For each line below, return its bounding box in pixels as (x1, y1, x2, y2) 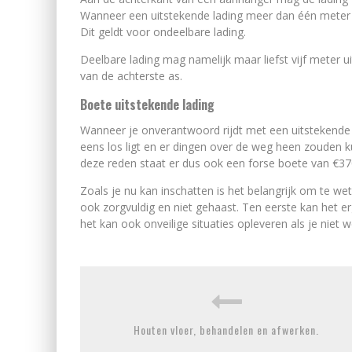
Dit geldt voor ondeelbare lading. (80, 24, 249, 39)
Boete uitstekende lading (80, 95, 214, 114)
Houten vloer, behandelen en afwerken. (134, 321, 319, 338)
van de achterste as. (80, 68, 185, 83)
